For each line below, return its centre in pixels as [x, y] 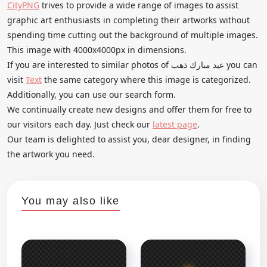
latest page [175, 124]
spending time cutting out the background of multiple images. [133, 35]
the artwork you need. [51, 154]
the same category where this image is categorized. [146, 79]
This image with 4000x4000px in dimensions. [97, 49]
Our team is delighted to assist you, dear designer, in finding [129, 139]
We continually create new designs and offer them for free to [129, 109]
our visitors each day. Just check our [80, 124]
